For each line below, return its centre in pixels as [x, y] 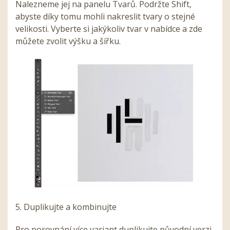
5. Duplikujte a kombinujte [66, 207]
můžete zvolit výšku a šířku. [69, 41]
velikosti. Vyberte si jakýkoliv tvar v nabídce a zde [109, 29]
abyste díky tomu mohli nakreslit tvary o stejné [105, 17]
